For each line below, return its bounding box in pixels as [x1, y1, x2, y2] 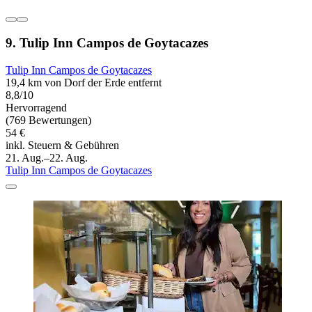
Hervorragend [6, 101, 67, 114]
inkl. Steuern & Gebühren [6, 139, 119, 151]
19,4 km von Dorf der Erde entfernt [6, 76, 162, 88]
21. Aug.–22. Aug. [6, 151, 88, 164]
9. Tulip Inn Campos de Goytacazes [6, 35, 208, 50]
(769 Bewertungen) [6, 114, 91, 126]
